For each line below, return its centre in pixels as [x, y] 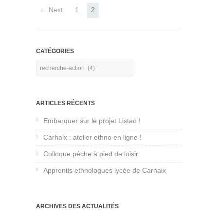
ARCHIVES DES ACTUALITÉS [77, 207]
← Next [51, 10]
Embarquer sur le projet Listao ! [92, 121]
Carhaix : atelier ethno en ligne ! [92, 137]
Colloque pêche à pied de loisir [91, 154]
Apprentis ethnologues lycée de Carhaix [105, 171]
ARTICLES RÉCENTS [65, 103]
